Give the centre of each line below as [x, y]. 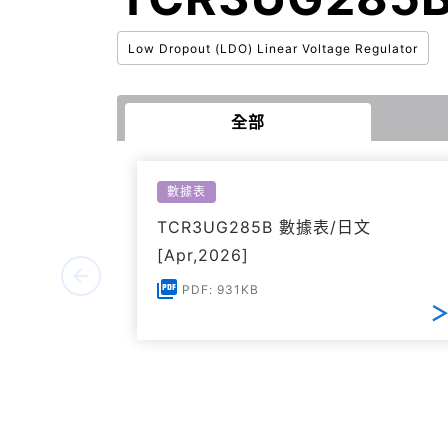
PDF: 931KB [220, 289]
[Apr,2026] [203, 255]
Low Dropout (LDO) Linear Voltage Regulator [273, 49]
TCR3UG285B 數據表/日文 [264, 227]
